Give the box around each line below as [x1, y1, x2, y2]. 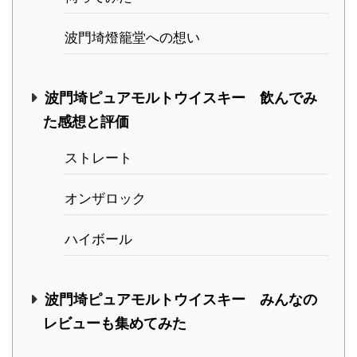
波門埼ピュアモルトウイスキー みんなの [44, 291, 317, 308]
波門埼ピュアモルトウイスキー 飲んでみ [44, 89, 317, 107]
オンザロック [65, 190, 146, 207]
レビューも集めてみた [43, 315, 186, 332]
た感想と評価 [43, 113, 129, 131]
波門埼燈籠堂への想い [65, 29, 200, 46]
